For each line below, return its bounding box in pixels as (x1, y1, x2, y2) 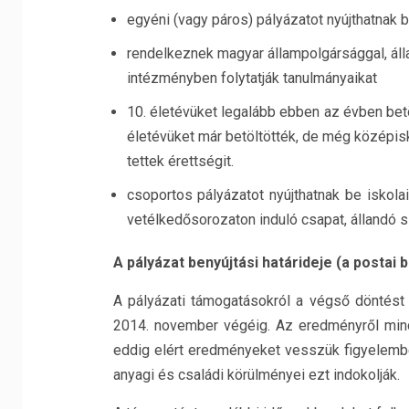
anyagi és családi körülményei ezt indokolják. (112, 366, 400, 383)
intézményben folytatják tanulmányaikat (126, 69, 377, 87)
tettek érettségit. (126, 152, 234, 170)
